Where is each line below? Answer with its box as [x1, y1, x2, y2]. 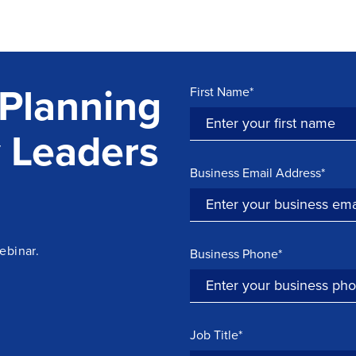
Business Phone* [190, 244, 282, 263]
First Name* [190, 82, 253, 101]
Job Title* [190, 325, 242, 344]
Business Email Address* [190, 163, 325, 182]
